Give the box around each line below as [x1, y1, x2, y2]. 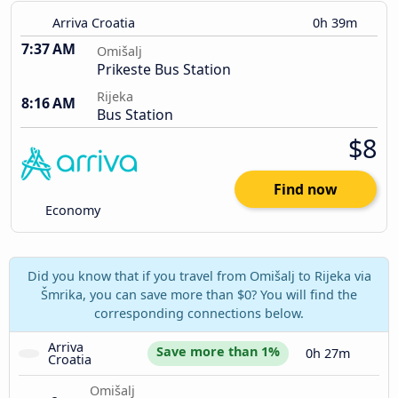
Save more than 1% [156, 342, 281, 360]
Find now [274, 179, 338, 200]
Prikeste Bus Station [97, 60, 231, 80]
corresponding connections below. [94, 304, 304, 322]
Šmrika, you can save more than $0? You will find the [41, 285, 357, 303]
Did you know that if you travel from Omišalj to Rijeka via [27, 267, 371, 284]
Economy [42, 202, 101, 219]
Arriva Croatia [52, 14, 135, 32]
